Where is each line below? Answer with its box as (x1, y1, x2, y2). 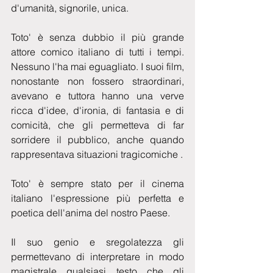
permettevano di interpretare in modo (11, 250, 184, 263)
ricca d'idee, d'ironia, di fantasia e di (11, 104, 184, 116)
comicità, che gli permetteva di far (11, 118, 184, 131)
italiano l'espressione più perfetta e (11, 191, 184, 204)
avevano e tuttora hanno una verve (11, 89, 184, 102)
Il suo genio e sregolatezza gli (11, 235, 184, 248)
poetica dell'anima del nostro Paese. (11, 206, 170, 219)
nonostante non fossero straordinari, (11, 74, 184, 87)
